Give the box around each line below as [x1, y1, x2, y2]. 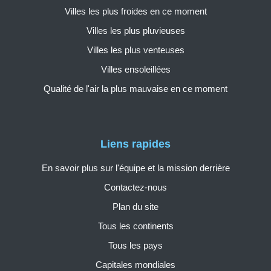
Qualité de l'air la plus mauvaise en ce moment [44, 83, 227, 94]
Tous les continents [97, 220, 174, 231]
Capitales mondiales [96, 259, 175, 270]
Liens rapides [100, 137, 171, 150]
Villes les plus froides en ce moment [64, 6, 207, 17]
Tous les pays [108, 240, 163, 250]
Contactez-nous [104, 181, 167, 192]
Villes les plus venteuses [87, 45, 184, 56]
